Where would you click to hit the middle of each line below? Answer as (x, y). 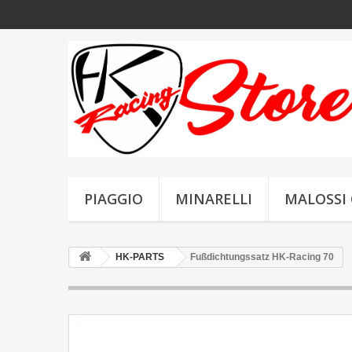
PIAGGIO (114, 198)
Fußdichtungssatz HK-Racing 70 (262, 257)
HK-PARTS (140, 257)
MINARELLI (214, 198)
